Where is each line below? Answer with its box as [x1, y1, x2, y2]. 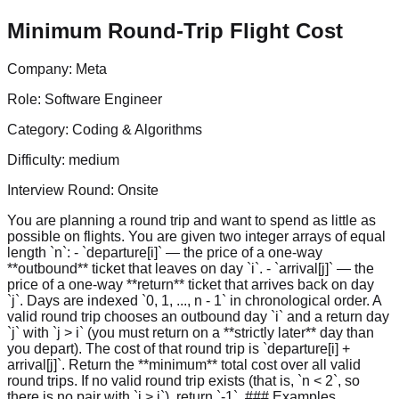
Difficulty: [7, 151, 69, 167]
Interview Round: [7, 182, 118, 198]
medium [69, 151, 119, 167]
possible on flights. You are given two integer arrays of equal [7, 228, 386, 244]
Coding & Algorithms [72, 121, 202, 137]
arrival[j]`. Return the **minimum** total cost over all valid [7, 356, 361, 372]
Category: [7, 121, 72, 137]
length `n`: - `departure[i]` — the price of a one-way [7, 244, 322, 260]
